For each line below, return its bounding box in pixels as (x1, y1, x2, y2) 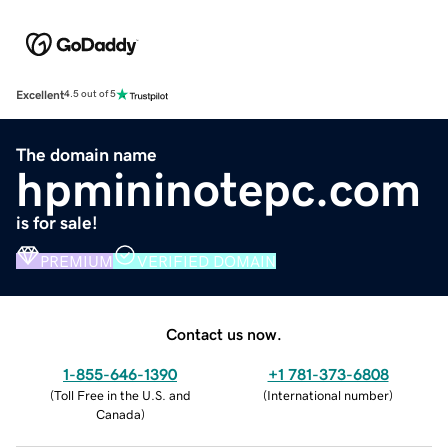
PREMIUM (40, 252, 113, 269)
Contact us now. (166, 325, 282, 342)
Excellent (16, 88, 64, 101)
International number (267, 388, 389, 402)
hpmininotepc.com (16, 164, 421, 213)
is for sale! (16, 213, 98, 232)
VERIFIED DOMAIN (137, 252, 276, 269)
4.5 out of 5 (64, 89, 116, 100)
